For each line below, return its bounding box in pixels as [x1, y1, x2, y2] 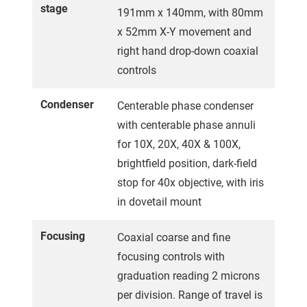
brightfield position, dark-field [117, 156, 257, 170]
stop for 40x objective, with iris [117, 175, 264, 189]
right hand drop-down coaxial [117, 44, 258, 58]
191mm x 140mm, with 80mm [117, 5, 263, 19]
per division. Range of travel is [117, 288, 262, 302]
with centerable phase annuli [117, 118, 256, 132]
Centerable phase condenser [117, 99, 254, 112]
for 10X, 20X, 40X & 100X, [117, 137, 241, 151]
